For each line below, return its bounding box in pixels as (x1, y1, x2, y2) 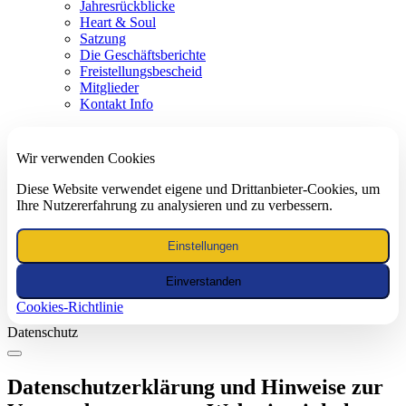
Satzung (80, 30, 126, 46)
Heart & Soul (80, 14, 156, 30)
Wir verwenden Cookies (16, 150, 155, 166)
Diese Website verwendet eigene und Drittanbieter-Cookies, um (16, 180, 380, 197)
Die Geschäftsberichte (80, 46, 206, 63)
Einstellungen (168, 238, 238, 253)
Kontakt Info (80, 95, 153, 111)
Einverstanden (165, 274, 241, 288)
